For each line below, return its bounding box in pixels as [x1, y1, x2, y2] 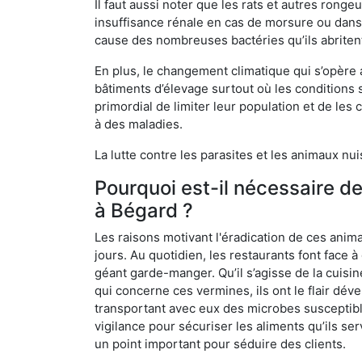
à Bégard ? [95, 199, 193, 222]
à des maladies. [95, 116, 183, 132]
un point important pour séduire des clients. [95, 336, 346, 351]
